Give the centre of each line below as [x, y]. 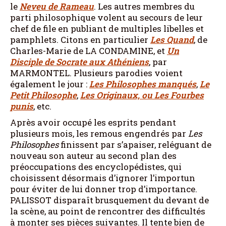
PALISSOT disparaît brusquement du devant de [109, 200]
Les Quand [172, 39]
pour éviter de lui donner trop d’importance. [104, 189]
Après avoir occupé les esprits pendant [93, 122]
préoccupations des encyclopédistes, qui [96, 166]
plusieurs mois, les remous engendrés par [99, 133]
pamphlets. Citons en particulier [80, 39]
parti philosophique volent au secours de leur [106, 17]
